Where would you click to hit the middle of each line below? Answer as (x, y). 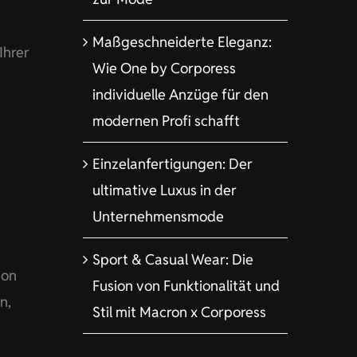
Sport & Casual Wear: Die (173, 259)
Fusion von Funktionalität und (186, 286)
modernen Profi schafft (166, 121)
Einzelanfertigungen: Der (172, 164)
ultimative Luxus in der (164, 190)
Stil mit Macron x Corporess (179, 312)
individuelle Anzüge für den (180, 94)
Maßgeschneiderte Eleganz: (182, 42)
